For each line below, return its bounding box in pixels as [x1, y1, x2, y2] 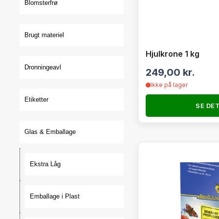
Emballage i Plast [30, 193, 80, 200]
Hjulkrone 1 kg [145, 49, 199, 59]
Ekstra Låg [30, 160, 61, 168]
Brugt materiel [24, 31, 64, 39]
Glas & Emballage [24, 128, 76, 135]
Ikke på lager [150, 81, 188, 88]
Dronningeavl [24, 64, 61, 71]
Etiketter [24, 96, 48, 103]
